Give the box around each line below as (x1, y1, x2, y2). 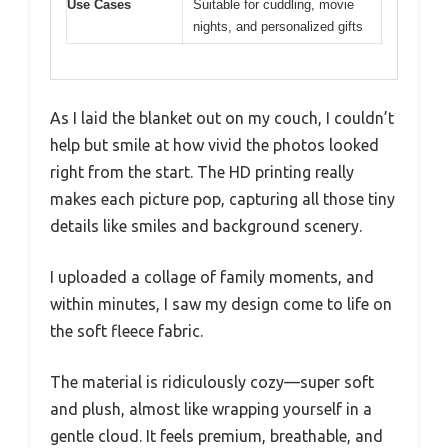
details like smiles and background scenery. (50, 216, 362, 235)
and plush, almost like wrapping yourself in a (50, 399, 372, 418)
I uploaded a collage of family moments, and (50, 267, 374, 286)
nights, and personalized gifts (193, 19, 363, 35)
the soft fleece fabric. (50, 321, 203, 340)
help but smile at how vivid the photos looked (50, 135, 379, 154)
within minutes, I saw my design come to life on (50, 294, 392, 313)
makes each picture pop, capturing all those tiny (50, 189, 395, 208)
